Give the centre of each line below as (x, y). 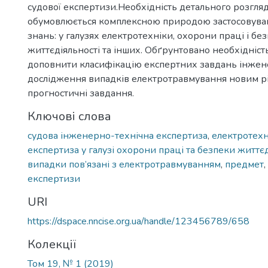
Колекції (52, 244)
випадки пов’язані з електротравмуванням (124, 165)
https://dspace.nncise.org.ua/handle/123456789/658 (138, 221)
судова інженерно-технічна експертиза (118, 136)
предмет (244, 165)
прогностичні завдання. (81, 93)
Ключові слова (69, 116)
